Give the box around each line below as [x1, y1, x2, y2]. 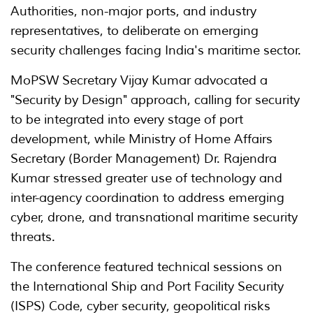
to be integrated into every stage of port [10, 112, 243, 128]
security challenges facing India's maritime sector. [10, 43, 301, 59]
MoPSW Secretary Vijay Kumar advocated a [10, 73, 268, 89]
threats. [10, 229, 55, 245]
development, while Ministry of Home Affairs [10, 131, 272, 147]
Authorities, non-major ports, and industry [10, 3, 256, 20]
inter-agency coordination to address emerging [10, 190, 284, 206]
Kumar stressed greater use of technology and [10, 170, 282, 187]
